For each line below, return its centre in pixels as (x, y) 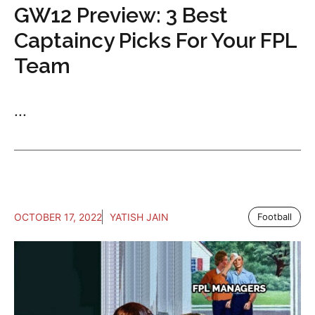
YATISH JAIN (139, 217)
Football (275, 217)
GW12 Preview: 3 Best (121, 15)
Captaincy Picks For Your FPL (155, 41)
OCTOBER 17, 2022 (58, 217)
